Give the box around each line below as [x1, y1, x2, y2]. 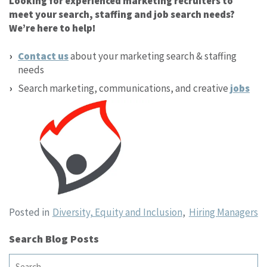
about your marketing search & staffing [69, 49, 237, 63]
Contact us [18, 49, 69, 63]
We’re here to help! [9, 21, 95, 35]
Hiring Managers [188, 205, 258, 219]
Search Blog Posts [9, 231, 99, 246]
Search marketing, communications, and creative [18, 81, 230, 95]
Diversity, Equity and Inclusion [52, 205, 182, 219]
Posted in [9, 205, 51, 219]
